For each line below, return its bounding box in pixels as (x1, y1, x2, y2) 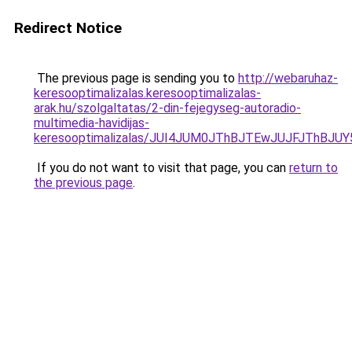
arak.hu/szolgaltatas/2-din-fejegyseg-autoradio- (34, 101, 301, 115)
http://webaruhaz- (238, 71, 338, 86)
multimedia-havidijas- (34, 115, 149, 130)
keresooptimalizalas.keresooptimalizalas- (34, 86, 261, 101)
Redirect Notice (14, 19, 122, 37)
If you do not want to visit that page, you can (34, 160, 289, 175)
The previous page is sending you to (34, 71, 238, 86)
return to (289, 160, 338, 175)
